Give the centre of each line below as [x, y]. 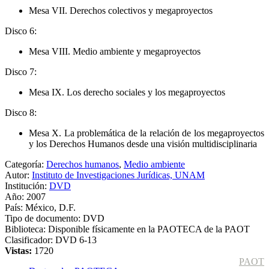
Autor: [18, 175]
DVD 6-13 [76, 240]
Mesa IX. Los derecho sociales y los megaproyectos [127, 92]
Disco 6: [21, 31]
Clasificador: [30, 240]
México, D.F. [50, 207]
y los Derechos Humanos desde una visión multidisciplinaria [143, 144]
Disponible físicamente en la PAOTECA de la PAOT [149, 229]
